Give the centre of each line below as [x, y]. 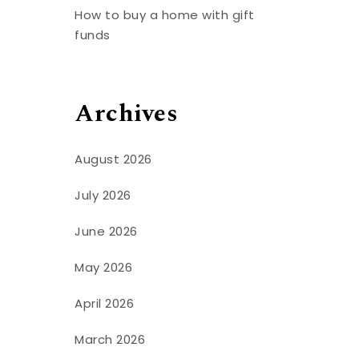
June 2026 [106, 231]
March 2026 [110, 339]
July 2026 [103, 195]
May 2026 [104, 267]
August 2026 [113, 159]
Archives [127, 114]
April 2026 [105, 303]
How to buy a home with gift [165, 15]
